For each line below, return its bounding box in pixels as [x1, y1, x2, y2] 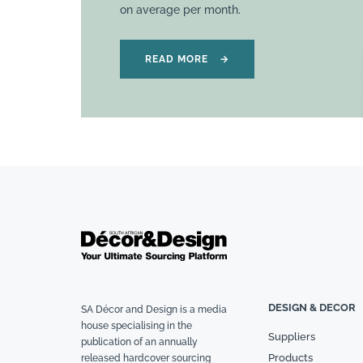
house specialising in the [81, 319, 192, 331]
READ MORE [145, 53, 211, 65]
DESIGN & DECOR [267, 301, 356, 314]
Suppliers [267, 330, 315, 343]
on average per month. [120, 2, 241, 16]
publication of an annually [81, 335, 198, 348]
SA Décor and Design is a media [81, 303, 227, 315]
